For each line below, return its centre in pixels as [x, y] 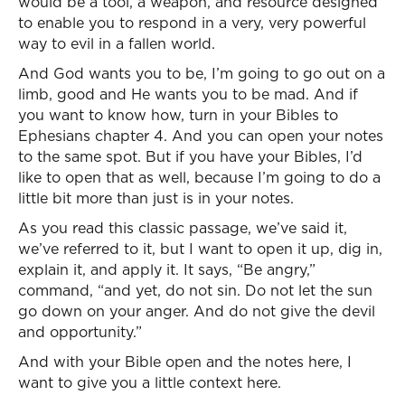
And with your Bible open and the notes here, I [185, 362]
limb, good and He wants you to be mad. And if [188, 94]
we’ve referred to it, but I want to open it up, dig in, [200, 249]
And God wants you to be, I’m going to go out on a [202, 73]
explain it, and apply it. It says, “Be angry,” [167, 269]
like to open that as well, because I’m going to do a [199, 177]
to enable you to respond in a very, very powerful [192, 23]
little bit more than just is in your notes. [156, 198]
